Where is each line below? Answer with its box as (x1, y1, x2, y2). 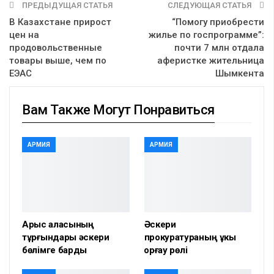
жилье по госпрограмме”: (149, 29, 264, 41)
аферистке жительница (157, 55, 264, 67)
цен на (9, 29, 39, 41)
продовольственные (9, 42, 102, 54)
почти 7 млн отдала (174, 42, 264, 54)
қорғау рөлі (144, 245, 188, 256)
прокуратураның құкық (144, 232, 236, 243)
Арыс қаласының (22, 219, 94, 231)
